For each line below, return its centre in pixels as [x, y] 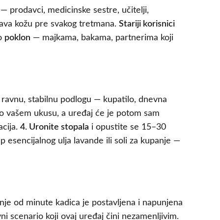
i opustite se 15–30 [127, 127]
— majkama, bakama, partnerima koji [102, 38]
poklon [17, 38]
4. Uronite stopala [55, 127]
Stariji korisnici [147, 24]
